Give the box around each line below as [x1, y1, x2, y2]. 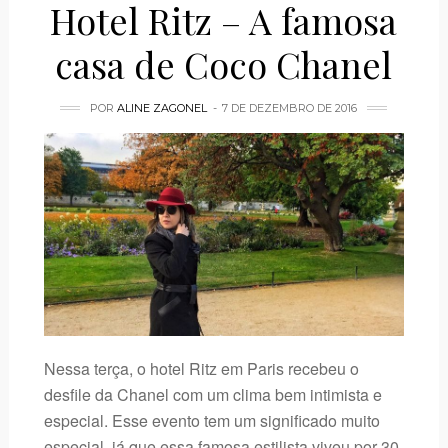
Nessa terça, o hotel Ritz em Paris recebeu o [43, 356, 359, 380]
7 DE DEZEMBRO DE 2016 [222, 101, 358, 116]
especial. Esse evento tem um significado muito [43, 408, 380, 432]
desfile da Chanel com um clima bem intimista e [43, 382, 382, 406]
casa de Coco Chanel [55, 40, 393, 89]
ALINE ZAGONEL [117, 101, 208, 116]
